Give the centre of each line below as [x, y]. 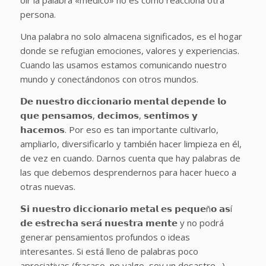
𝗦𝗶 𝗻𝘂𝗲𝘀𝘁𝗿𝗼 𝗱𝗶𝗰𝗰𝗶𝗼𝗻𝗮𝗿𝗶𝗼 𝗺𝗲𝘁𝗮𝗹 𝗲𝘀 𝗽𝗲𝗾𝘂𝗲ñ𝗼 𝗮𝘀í [126, 208]
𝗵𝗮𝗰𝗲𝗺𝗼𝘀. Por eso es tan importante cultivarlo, [119, 129]
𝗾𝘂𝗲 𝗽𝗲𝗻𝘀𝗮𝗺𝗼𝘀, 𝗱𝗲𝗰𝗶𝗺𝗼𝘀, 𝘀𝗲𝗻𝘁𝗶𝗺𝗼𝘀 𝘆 [109, 115]
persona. [39, 15]
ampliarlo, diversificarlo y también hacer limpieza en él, [131, 143]
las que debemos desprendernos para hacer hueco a [128, 172]
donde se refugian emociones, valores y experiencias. [129, 50]
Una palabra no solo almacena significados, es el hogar [131, 36]
